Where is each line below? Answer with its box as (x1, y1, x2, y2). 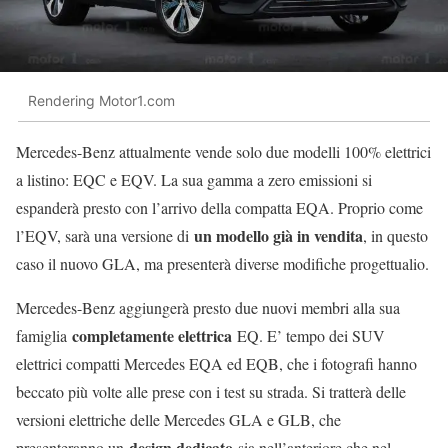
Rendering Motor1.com (28, 91, 175, 109)
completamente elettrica (72, 324, 232, 348)
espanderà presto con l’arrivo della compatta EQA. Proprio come (16, 197, 423, 219)
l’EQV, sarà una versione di (16, 225, 189, 247)
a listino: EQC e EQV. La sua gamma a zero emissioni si (16, 169, 372, 191)
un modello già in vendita (189, 224, 363, 248)
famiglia (16, 325, 72, 347)
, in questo (363, 225, 428, 247)
